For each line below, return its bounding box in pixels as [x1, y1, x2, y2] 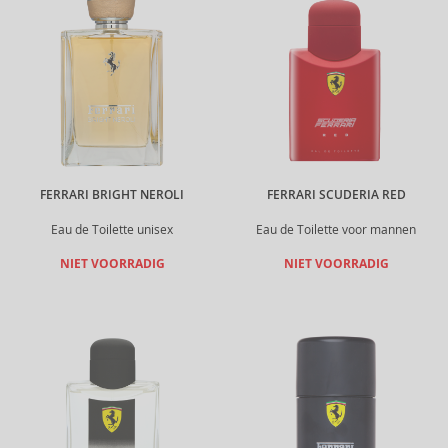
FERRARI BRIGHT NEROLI [40, 187, 184, 203]
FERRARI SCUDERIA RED [266, 187, 406, 203]
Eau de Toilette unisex [51, 222, 173, 237]
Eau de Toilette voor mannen [256, 222, 416, 237]
